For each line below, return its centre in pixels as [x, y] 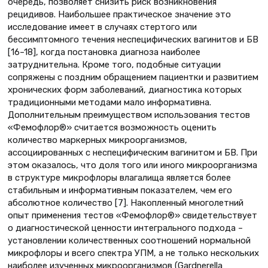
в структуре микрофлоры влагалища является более [119, 177]
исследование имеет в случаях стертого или [102, 27]
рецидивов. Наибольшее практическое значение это [119, 14]
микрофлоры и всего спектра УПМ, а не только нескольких [133, 253]
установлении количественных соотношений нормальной [129, 240]
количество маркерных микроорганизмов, [98, 140]
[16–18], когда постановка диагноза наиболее [104, 52]
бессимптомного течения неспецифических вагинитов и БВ [133, 39]
